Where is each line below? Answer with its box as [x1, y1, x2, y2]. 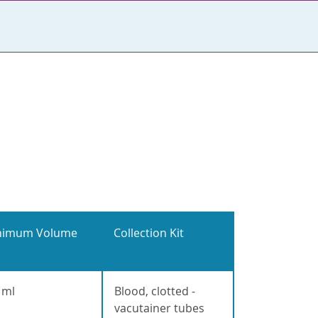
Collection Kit [113, 225, 184, 241]
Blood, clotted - [114, 283, 195, 300]
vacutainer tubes [114, 300, 204, 317]
